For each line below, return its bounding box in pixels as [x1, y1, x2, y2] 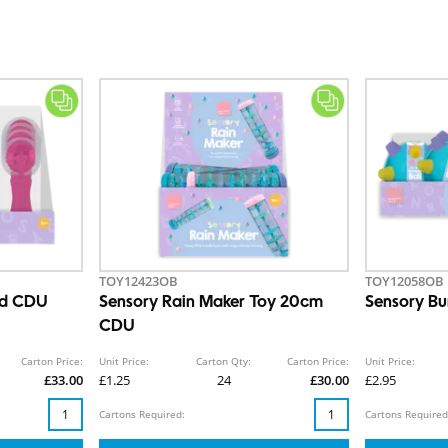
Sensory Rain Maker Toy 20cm [99, 295, 324, 312]
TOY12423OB [99, 272, 179, 291]
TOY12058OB [364, 272, 444, 291]
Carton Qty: [196, 354, 252, 369]
